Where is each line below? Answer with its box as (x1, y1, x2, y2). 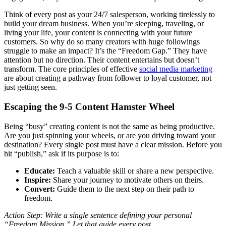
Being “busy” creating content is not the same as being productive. (4, 122, 215, 131)
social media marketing (139, 65, 212, 74)
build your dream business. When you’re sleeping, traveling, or (4, 19, 204, 28)
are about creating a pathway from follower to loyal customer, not (4, 74, 211, 83)
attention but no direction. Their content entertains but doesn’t (4, 55, 199, 65)
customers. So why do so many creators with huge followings (4, 37, 200, 46)
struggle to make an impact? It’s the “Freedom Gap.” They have (4, 46, 207, 55)
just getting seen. (4, 83, 57, 92)
